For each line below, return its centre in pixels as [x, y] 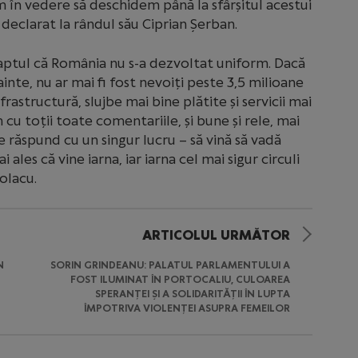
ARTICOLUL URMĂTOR [216, 235]
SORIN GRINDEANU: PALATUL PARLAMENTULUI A [170, 265]
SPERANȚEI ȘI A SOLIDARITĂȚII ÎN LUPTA [192, 294]
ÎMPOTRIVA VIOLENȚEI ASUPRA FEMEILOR [187, 308]
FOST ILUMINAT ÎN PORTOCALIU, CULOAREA [180, 279]
